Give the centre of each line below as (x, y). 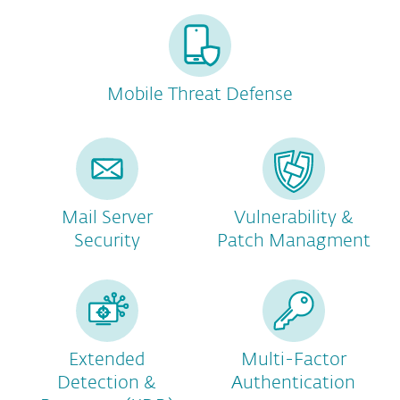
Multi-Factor (293, 360)
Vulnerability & (293, 218)
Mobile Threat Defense (200, 95)
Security (107, 241)
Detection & (107, 383)
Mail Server (107, 218)
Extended (107, 360)
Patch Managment (293, 241)
